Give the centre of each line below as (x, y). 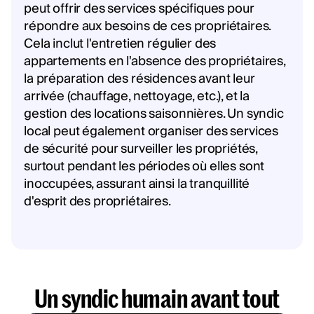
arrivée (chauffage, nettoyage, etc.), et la (137, 96)
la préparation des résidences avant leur (139, 78)
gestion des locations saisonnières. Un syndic (154, 114)
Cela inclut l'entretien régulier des (120, 43)
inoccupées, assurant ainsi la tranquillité (137, 184)
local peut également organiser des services (151, 131)
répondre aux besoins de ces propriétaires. (148, 26)
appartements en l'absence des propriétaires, (155, 61)
